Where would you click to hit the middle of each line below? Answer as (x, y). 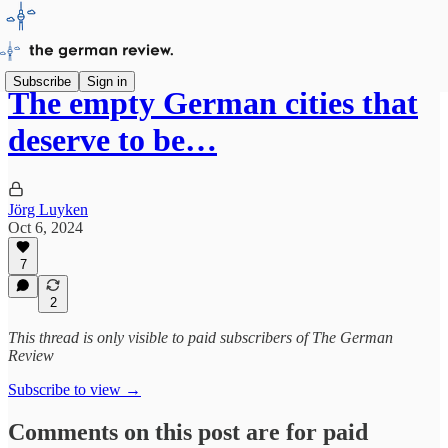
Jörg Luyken (48, 209)
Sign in (107, 81)
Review (31, 355)
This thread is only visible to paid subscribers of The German (200, 337)
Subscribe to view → (74, 389)
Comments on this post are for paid (188, 431)
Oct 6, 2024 (45, 227)
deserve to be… (112, 140)
